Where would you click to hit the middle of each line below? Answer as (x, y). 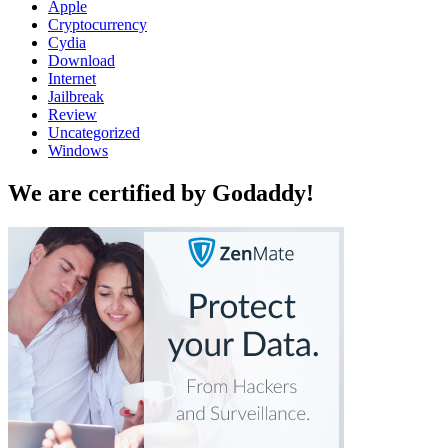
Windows (78, 151)
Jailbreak (76, 97)
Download (81, 61)
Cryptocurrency (97, 25)
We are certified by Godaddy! (161, 193)
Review (72, 115)
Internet (72, 79)
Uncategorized (94, 133)
